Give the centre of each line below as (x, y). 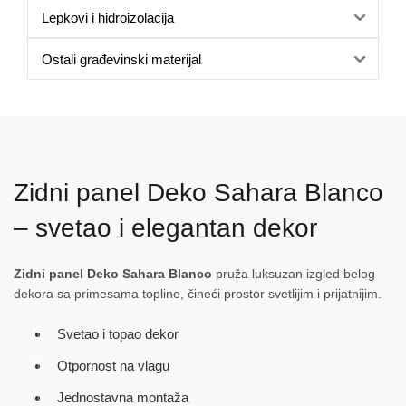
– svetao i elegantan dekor (165, 228)
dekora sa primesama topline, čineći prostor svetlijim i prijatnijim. (198, 294)
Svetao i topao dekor (118, 334)
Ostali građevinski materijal (121, 59)
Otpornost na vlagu (113, 366)
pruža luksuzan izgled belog (294, 274)
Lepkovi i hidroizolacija (108, 17)
